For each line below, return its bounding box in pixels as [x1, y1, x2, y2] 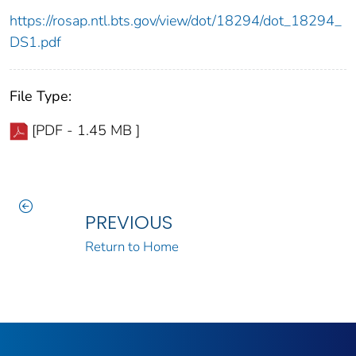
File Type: [10, 87, 72, 106]
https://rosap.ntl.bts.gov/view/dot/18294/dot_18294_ [10, 11, 342, 31]
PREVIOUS [84, 209, 172, 236]
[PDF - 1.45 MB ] [32, 121, 140, 141]
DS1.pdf [10, 33, 61, 52]
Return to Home [84, 238, 179, 257]
